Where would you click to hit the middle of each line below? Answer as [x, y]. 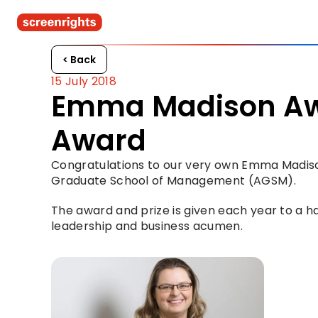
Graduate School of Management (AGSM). [174, 181]
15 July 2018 [84, 81]
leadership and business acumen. [147, 226]
